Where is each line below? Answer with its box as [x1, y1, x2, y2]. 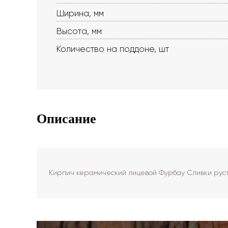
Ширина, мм [56, 8, 104, 18]
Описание [37, 111, 96, 126]
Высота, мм [56, 26, 102, 36]
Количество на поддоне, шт [56, 44, 169, 54]
